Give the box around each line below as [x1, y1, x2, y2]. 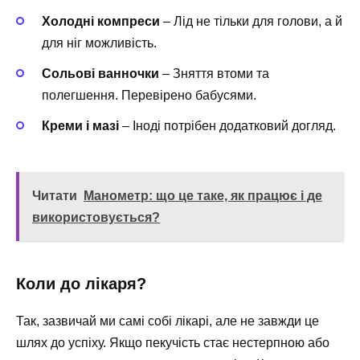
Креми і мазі [42, 119, 119, 133]
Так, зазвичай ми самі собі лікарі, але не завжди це [16, 313, 319, 328]
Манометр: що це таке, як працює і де [84, 188, 322, 202]
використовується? [32, 210, 160, 224]
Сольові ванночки [42, 67, 159, 81]
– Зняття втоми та [159, 67, 269, 81]
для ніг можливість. [42, 36, 157, 51]
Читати [32, 188, 77, 202]
